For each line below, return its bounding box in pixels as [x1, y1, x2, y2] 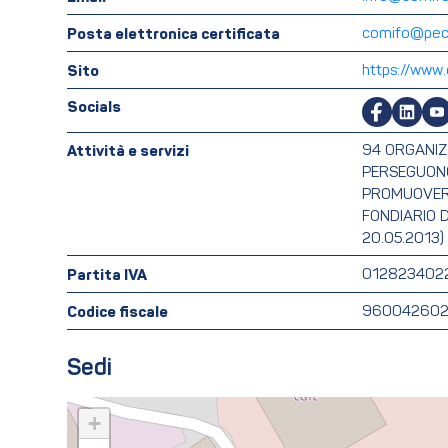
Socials [67, 100, 121, 117]
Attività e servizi [67, 144, 189, 161]
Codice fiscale [67, 304, 168, 321]
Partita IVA [67, 267, 147, 284]
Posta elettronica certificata [67, 26, 280, 43]
